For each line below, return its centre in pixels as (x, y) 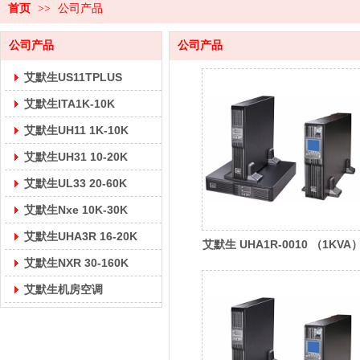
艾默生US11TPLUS (73, 77)
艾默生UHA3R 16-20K (81, 236)
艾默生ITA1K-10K (70, 104)
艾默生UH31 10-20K (76, 157)
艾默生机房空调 (63, 289)
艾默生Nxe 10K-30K (76, 210)
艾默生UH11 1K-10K (76, 130)
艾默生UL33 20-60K (76, 183)
